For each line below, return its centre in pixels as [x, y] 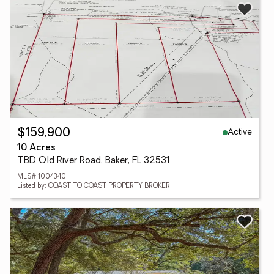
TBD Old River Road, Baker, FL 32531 [94, 161]
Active [240, 132]
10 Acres [36, 148]
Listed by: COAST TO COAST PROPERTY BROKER [94, 186]
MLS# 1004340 [42, 177]
